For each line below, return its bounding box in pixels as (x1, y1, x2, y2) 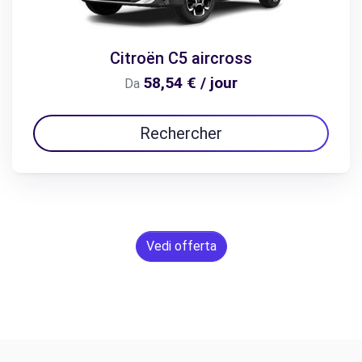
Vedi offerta (145, 238, 217, 255)
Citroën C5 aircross (110, 48, 252, 69)
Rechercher (140, 124, 222, 144)
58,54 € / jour (143, 74, 238, 93)
